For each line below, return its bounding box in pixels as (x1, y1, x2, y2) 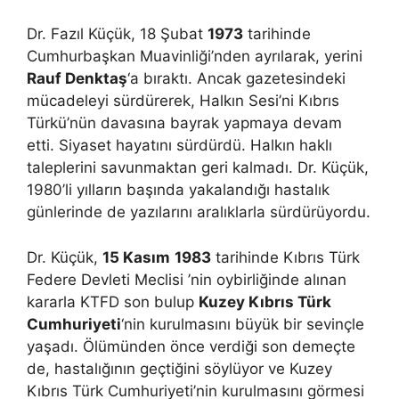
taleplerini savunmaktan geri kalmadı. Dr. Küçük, (27, 159, 369, 176)
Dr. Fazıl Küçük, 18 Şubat (27, 25, 208, 43)
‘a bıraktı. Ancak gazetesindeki (127, 69, 346, 87)
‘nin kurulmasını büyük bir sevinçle (121, 314, 364, 333)
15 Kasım (102, 248, 170, 266)
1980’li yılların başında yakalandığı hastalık (27, 181, 330, 199)
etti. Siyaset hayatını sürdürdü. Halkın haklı (27, 136, 332, 154)
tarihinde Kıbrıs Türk (211, 248, 360, 266)
